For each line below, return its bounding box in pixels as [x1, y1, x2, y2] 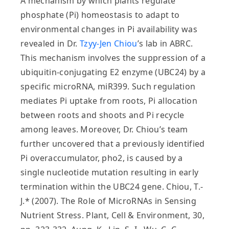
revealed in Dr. [20, 38, 80, 50]
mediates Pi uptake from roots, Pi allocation [20, 95, 198, 107]
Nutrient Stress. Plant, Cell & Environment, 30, [20, 210, 205, 221]
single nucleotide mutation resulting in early [20, 167, 199, 178]
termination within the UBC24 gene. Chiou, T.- [20, 181, 203, 193]
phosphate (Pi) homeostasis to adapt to [20, 9, 180, 21]
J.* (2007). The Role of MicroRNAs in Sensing [20, 195, 197, 207]
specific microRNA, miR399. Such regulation [20, 81, 196, 93]
